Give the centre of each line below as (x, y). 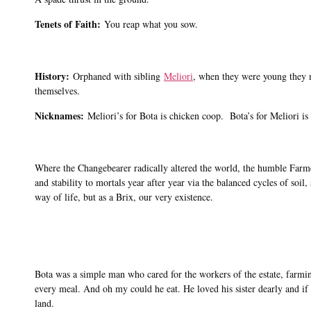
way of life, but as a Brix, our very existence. (124, 197)
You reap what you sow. (151, 24)
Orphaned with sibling (118, 76)
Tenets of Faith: (69, 24)
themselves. (57, 91)
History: (54, 76)
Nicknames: (59, 115)
